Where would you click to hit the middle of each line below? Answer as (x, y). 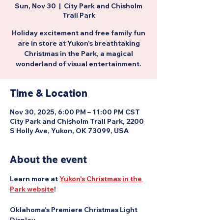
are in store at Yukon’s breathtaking (79, 43)
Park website (32, 189)
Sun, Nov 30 (35, 6)
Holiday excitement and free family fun (79, 33)
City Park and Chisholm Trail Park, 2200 (77, 121)
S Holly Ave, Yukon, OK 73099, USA (69, 131)
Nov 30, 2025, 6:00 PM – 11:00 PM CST (75, 112)
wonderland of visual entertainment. (79, 64)
